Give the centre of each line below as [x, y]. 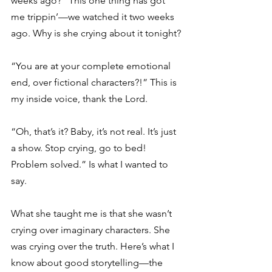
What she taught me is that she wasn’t [93, 213]
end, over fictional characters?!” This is [95, 82]
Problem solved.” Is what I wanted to [91, 164]
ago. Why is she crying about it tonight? [97, 33]
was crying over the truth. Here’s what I [94, 246]
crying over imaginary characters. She [92, 230]
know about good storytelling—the [88, 263]
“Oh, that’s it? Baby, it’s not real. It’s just [95, 131]
